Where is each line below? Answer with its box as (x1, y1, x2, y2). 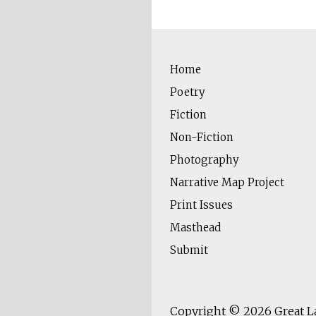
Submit (169, 243, 208, 257)
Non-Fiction (169, 130, 233, 145)
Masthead (169, 221, 221, 235)
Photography (169, 153, 239, 167)
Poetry (169, 85, 205, 99)
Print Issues (169, 198, 233, 212)
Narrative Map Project (169, 176, 284, 190)
